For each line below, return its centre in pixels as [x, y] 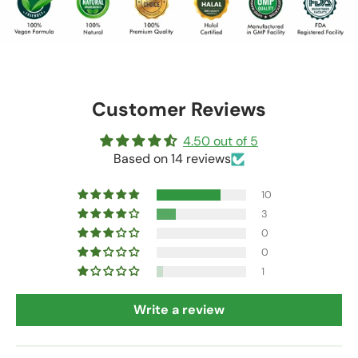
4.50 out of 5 [221, 141]
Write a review [179, 310]
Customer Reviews [179, 109]
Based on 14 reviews [172, 159]
